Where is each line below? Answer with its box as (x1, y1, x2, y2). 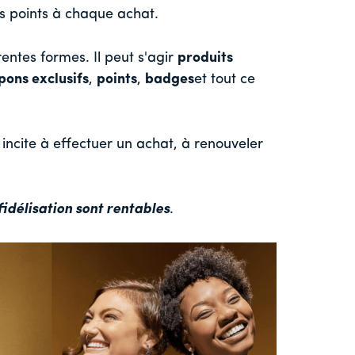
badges (145, 72, 194, 88)
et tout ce (194, 72, 255, 88)
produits (177, 51, 233, 67)
